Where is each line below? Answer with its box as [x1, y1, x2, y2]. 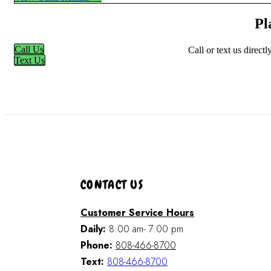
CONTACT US [80, 176, 143, 192]
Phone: [80, 238, 113, 252]
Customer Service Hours [80, 205, 194, 220]
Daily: [80, 221, 106, 236]
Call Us [15, 44, 44, 55]
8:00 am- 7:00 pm [106, 221, 183, 236]
